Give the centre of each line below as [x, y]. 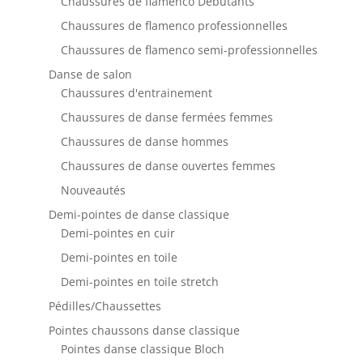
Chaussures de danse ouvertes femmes [168, 165]
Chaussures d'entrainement [136, 92]
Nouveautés [93, 190]
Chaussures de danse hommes [144, 141]
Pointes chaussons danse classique [144, 330]
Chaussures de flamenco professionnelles [174, 25]
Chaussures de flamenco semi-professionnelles [189, 49]
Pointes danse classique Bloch [142, 348]
